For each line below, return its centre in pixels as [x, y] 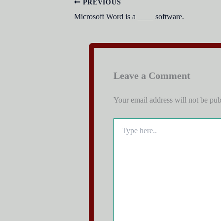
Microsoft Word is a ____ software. [129, 16]
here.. [121, 132]
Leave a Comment [152, 75]
